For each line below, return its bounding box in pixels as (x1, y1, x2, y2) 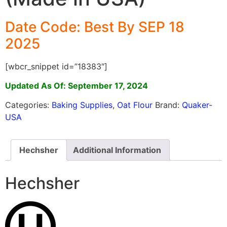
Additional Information (73, 145, 161, 156)
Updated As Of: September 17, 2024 (5, 81, 148, 91)
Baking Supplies (52, 100, 112, 110)
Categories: (5, 100, 52, 110)
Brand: (155, 100, 182, 110)
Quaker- (182, 100, 212, 110)
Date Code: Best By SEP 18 (5, 18, 184, 35)
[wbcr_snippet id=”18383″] (5, 61, 107, 71)
